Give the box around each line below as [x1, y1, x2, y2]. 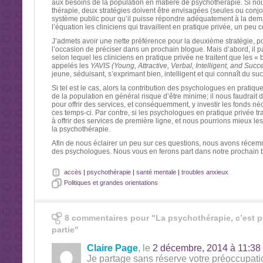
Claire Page [86, 243, 138, 253]
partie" [51, 225, 79, 234]
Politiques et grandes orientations [63, 178, 158, 186]
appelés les [51, 62, 90, 70]
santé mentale [136, 168, 176, 176]
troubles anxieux [181, 168, 228, 176]
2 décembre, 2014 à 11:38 [152, 243, 261, 253]
